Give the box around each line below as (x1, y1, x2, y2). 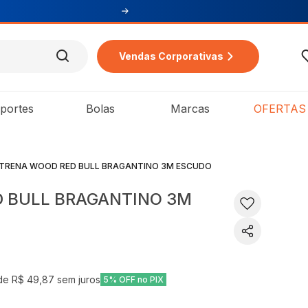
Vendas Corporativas (119, 50, 223, 62)
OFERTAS (253, 102, 306, 115)
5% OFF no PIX (103, 274, 164, 285)
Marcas (170, 102, 210, 115)
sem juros (54, 274, 101, 285)
